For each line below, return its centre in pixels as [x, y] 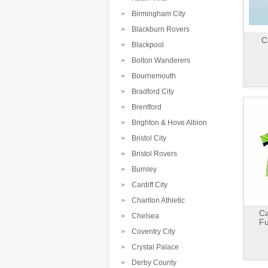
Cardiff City [148, 185]
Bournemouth [152, 76]
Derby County [152, 263]
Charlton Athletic [156, 200]
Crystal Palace [153, 247]
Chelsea [144, 216]
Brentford [145, 107]
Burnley [142, 169]
